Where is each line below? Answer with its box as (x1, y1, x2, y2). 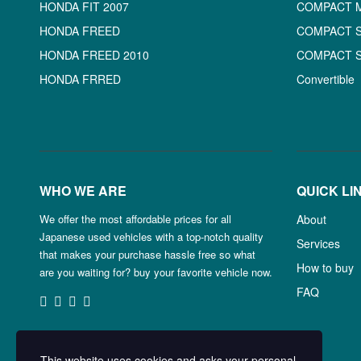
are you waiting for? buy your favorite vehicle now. (39, 264, 272, 280)
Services (296, 235, 340, 251)
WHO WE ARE (39, 181, 127, 200)
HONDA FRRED (39, 71, 121, 87)
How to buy (296, 259, 354, 276)
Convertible (296, 71, 355, 87)
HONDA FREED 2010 (39, 47, 149, 63)
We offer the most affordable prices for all (39, 211, 231, 226)
